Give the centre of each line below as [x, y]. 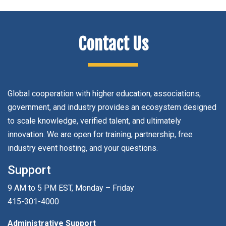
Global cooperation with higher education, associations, [104, 93]
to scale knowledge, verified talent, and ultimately [94, 121]
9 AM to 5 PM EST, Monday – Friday [71, 188]
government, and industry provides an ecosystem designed [112, 107]
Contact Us [113, 44]
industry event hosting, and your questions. [83, 148]
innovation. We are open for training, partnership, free [100, 134]
